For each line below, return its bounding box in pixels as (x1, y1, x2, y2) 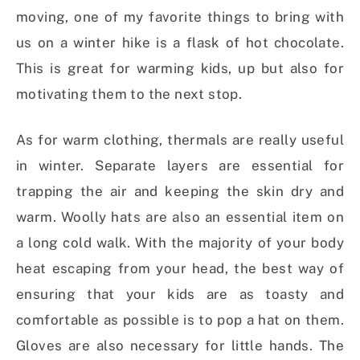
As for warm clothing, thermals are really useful (16, 132, 344, 149)
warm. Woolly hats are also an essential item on (16, 209, 344, 226)
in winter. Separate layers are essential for (16, 157, 344, 174)
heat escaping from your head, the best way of (16, 260, 344, 277)
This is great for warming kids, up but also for (16, 60, 344, 77)
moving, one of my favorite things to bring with (16, 9, 344, 26)
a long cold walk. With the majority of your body (16, 235, 344, 252)
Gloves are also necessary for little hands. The (16, 337, 344, 354)
